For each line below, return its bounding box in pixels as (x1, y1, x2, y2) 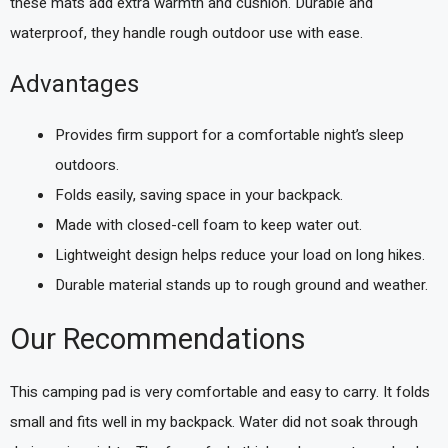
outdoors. (55, 154, 119, 176)
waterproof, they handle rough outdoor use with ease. (10, 21, 363, 44)
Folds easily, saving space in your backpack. (55, 184, 343, 206)
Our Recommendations (10, 318, 306, 361)
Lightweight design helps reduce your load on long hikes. (55, 244, 425, 266)
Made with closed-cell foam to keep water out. (55, 214, 362, 236)
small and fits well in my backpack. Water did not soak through (10, 410, 418, 433)
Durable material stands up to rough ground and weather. (55, 274, 428, 296)
